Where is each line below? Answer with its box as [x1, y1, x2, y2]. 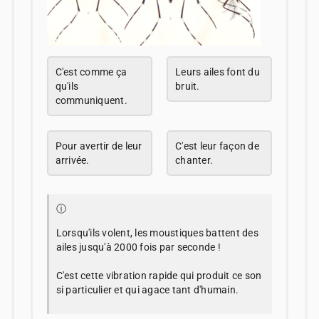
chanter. [175, 155, 213, 167]
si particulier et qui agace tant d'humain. [56, 284, 239, 296]
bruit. [175, 80, 200, 93]
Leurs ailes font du [175, 66, 260, 78]
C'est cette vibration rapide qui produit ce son [56, 270, 262, 282]
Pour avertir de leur [55, 140, 142, 152]
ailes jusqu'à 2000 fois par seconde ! [56, 241, 221, 253]
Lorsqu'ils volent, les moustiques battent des [56, 227, 258, 239]
